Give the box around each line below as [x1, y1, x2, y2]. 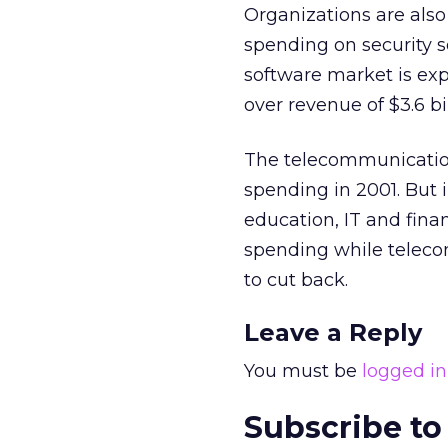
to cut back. [244, 269, 348, 291]
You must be [244, 360, 362, 382]
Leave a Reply [244, 318, 422, 347]
